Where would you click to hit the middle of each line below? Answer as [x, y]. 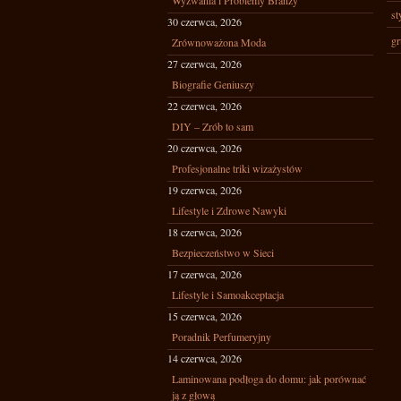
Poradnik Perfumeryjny [222, 337]
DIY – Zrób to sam [213, 126]
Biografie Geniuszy [213, 84]
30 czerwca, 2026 [205, 21]
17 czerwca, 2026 [205, 274]
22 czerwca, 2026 [205, 106]
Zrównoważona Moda [219, 42]
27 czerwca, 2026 [205, 64]
